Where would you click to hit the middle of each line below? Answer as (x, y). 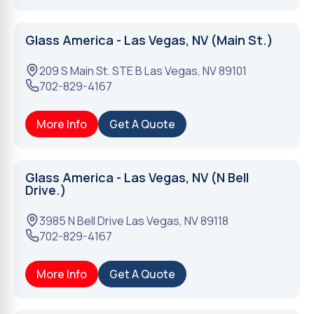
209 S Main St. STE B (91, 71)
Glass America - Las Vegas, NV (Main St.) (149, 40)
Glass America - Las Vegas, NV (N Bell (137, 177)
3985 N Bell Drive (82, 221)
